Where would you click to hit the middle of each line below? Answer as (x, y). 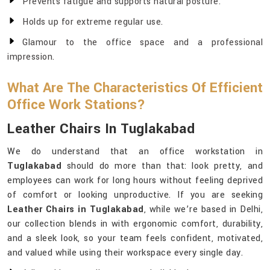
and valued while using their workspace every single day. (125, 253)
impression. (31, 57)
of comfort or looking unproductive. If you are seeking (135, 195)
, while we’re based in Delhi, (203, 210)
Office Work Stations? (76, 105)
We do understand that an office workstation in (135, 152)
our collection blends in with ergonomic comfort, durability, (135, 224)
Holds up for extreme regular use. (93, 22)
